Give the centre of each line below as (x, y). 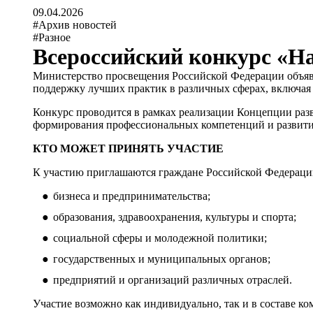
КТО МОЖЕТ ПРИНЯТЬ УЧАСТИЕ (129, 148)
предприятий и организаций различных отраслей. (172, 279)
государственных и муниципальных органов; (161, 259)
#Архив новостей (75, 24)
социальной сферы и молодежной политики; (160, 238)
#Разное (52, 37)
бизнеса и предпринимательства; (131, 196)
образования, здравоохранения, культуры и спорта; (174, 217)
